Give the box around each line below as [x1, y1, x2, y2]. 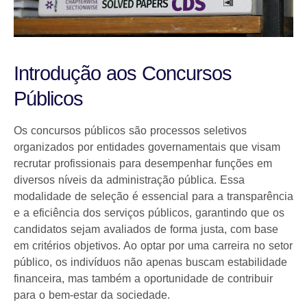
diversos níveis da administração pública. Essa [14, 174, 245, 186]
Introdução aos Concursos [14, 62, 232, 84]
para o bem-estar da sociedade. [14, 289, 170, 301]
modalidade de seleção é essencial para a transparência [14, 191, 293, 202]
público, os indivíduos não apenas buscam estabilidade [14, 256, 287, 268]
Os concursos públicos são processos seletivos [14, 125, 247, 136]
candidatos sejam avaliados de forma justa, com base [14, 223, 278, 235]
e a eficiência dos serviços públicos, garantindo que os [14, 207, 284, 219]
